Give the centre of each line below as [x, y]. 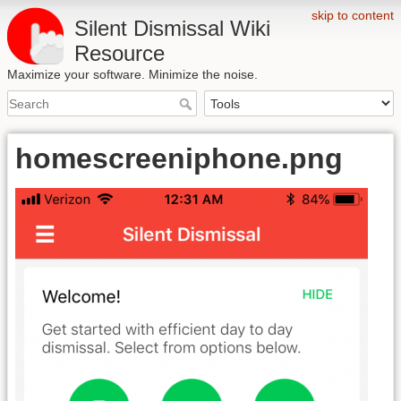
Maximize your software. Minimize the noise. [132, 74]
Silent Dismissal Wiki [172, 28]
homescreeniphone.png [179, 159]
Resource [119, 53]
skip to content [353, 15]
